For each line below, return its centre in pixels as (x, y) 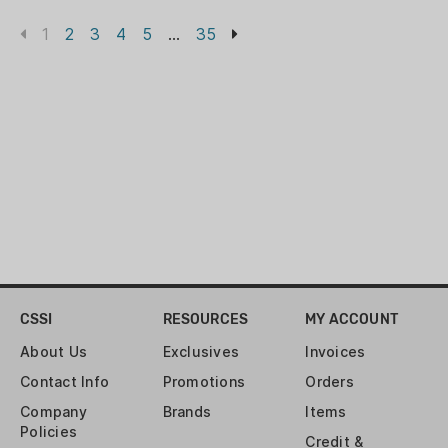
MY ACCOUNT (351, 319)
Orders (329, 381)
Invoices (335, 351)
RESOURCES (205, 319)
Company (53, 411)
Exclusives (201, 351)
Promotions (204, 381)
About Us (53, 351)
